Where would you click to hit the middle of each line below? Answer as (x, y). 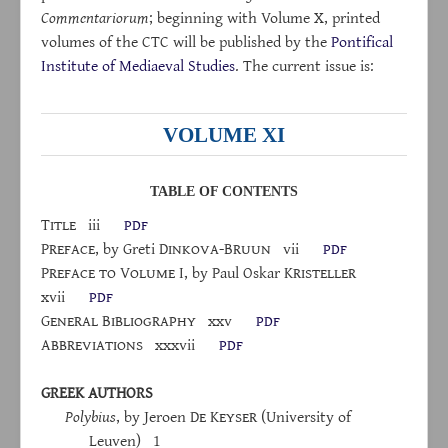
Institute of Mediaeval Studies (138, 65)
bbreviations (97, 344)
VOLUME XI (224, 135)
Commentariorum (95, 17)
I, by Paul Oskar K (234, 272)
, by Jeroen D (157, 416)
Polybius (90, 416)
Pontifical (362, 41)
